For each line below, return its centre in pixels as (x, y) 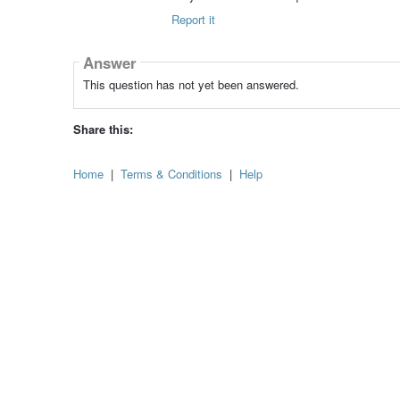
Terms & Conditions (171, 174)
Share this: (103, 129)
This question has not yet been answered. (191, 85)
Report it (193, 20)
